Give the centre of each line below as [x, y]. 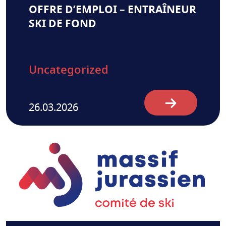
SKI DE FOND [63, 24]
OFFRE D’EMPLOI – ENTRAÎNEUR [112, 10]
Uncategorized [69, 70]
